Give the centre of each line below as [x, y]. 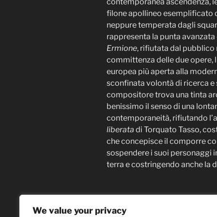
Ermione [122, 48]
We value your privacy [79, 210]
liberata [121, 129]
